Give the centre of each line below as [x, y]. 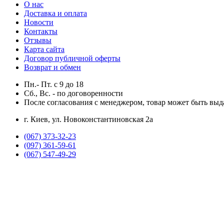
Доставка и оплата [55, 13]
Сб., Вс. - [40, 93]
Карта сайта [44, 49]
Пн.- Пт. [39, 84]
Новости [39, 22]
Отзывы [38, 40]
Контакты [41, 31]
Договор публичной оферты [72, 58]
